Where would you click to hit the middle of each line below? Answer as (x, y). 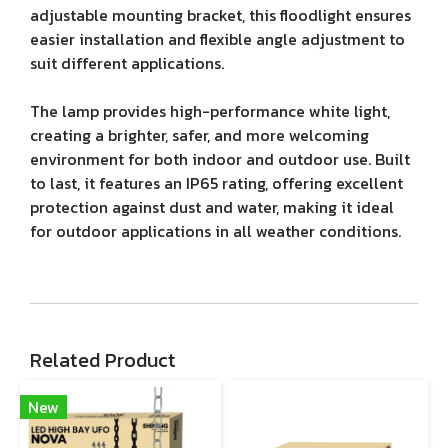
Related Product (103, 360)
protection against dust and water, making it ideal (212, 207)
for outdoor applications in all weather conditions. (215, 231)
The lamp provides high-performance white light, (210, 111)
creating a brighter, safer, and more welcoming (199, 135)
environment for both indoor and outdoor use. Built (220, 159)
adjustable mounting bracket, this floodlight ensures (220, 15)
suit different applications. (127, 63)
